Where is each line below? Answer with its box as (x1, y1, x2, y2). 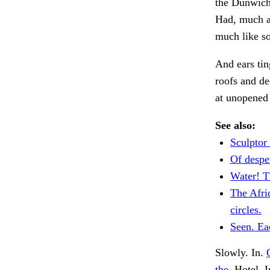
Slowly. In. (215, 246, 266, 259)
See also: (215, 119, 256, 132)
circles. (230, 204, 262, 216)
